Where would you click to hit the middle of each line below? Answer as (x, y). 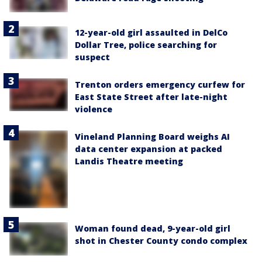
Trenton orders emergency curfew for (160, 85)
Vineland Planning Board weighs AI (152, 137)
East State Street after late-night (151, 97)
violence (94, 109)
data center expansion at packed (149, 149)
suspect (92, 57)
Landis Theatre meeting (129, 161)
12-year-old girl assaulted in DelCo (151, 32)
